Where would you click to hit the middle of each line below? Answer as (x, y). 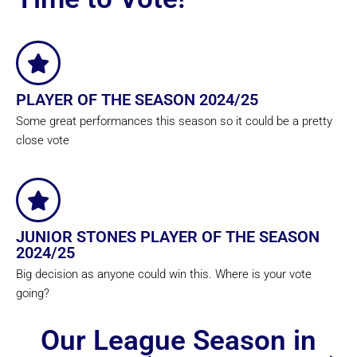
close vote (43, 141)
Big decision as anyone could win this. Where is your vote (164, 275)
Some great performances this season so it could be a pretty (174, 122)
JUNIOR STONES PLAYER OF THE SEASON (168, 237)
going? (33, 294)
